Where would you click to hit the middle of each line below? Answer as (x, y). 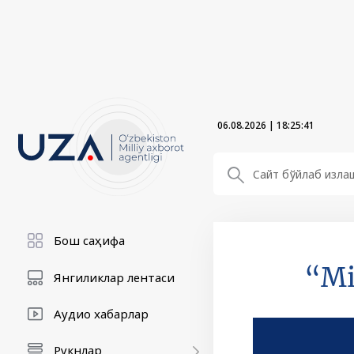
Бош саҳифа (89, 240)
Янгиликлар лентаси (114, 277)
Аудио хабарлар (101, 314)
